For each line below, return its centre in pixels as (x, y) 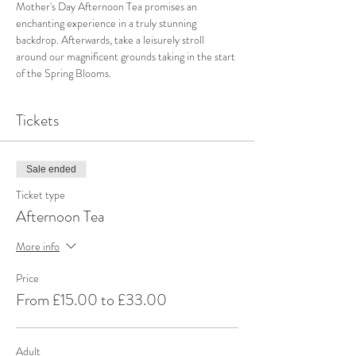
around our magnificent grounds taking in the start (127, 56)
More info (38, 246)
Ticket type (41, 195)
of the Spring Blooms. (64, 73)
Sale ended (51, 169)
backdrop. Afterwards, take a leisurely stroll (111, 40)
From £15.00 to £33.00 (91, 300)
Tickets (37, 120)
